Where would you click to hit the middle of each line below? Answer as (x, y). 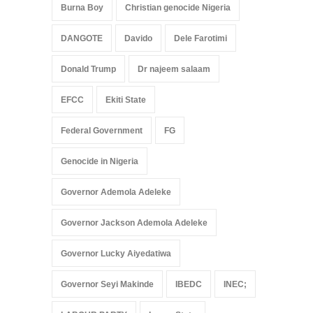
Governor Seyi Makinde (107, 285)
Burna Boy (82, 8)
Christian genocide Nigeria (178, 8)
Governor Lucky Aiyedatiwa (116, 254)
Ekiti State (126, 100)
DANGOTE (82, 39)
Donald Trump (88, 70)
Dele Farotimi (201, 39)
